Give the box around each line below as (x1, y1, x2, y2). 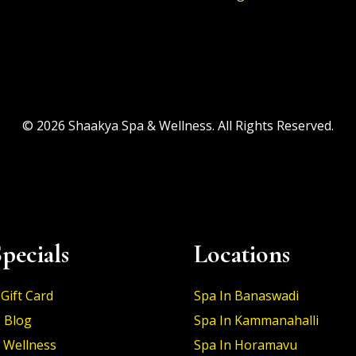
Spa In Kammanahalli (194, 311, 319, 329)
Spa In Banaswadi (194, 287, 299, 304)
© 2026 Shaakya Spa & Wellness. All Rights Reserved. (22, 117, 334, 134)
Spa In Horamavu (194, 336, 297, 354)
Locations (194, 238, 290, 269)
